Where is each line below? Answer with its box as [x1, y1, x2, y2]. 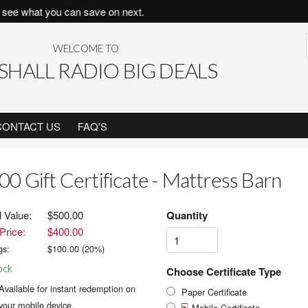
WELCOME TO [52, 42, 119, 54]
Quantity [166, 208, 208, 223]
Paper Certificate [181, 285, 247, 298]
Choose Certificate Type [166, 264, 281, 279]
